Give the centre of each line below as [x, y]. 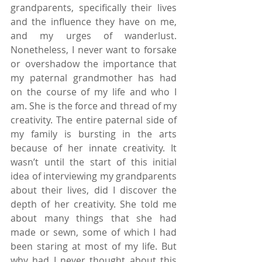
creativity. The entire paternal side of [94, 120]
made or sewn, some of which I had [94, 232]
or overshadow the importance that [94, 63]
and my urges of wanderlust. [94, 35]
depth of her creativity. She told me [94, 204]
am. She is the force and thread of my [94, 106]
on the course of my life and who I [94, 92]
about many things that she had [94, 218]
